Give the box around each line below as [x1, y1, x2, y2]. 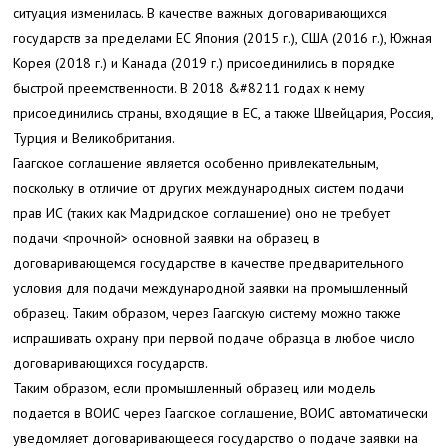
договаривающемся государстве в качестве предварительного [13, 253, 405, 272]
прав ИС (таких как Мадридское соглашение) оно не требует [13, 203, 391, 222]
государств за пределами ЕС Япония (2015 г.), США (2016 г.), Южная [13, 28, 433, 47]
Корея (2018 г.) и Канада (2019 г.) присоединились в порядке [13, 53, 396, 72]
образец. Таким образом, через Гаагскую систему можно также [13, 303, 402, 322]
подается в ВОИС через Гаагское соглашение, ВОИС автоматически [13, 403, 429, 422]
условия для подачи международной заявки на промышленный [13, 278, 409, 297]
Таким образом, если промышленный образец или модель [13, 378, 376, 397]
